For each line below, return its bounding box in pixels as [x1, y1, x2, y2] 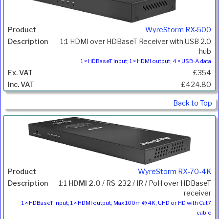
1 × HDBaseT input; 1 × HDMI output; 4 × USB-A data [81, 58, 211, 65]
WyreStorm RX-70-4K [138, 167, 211, 176]
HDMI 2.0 [68, 178, 101, 188]
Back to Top [173, 99, 212, 108]
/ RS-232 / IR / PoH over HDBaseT [101, 178, 211, 188]
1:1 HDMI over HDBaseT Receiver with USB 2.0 [60, 37, 211, 46]
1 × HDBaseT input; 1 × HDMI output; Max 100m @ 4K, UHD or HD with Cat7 [22, 199, 211, 206]
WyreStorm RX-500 [145, 25, 211, 35]
